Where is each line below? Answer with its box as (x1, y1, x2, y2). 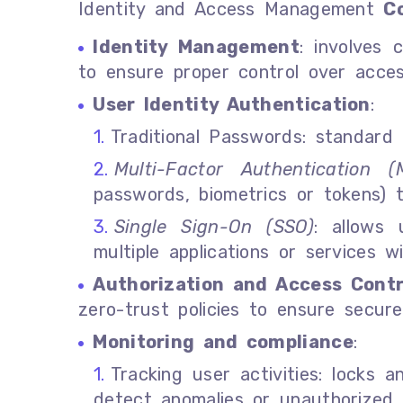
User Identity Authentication (93, 93, 371, 115)
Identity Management (93, 35, 300, 58)
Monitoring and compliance (93, 330, 354, 353)
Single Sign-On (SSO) (113, 215, 314, 237)
